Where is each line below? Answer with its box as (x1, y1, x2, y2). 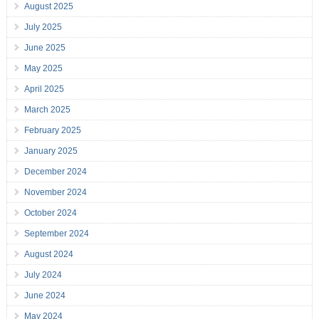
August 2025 (23, 1, 73, 12)
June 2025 (23, 43, 66, 53)
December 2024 (23, 167, 87, 177)
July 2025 (23, 22, 62, 33)
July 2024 (23, 270, 62, 281)
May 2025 (23, 63, 63, 74)
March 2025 (23, 105, 70, 115)
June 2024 (23, 291, 66, 301)
